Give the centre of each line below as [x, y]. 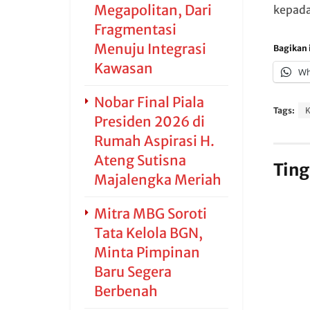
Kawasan [124, 68]
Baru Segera [133, 272]
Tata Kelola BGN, [148, 233]
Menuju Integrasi [150, 49]
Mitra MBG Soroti [151, 213]
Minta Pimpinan [147, 252]
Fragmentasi [135, 29]
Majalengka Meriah [158, 180]
